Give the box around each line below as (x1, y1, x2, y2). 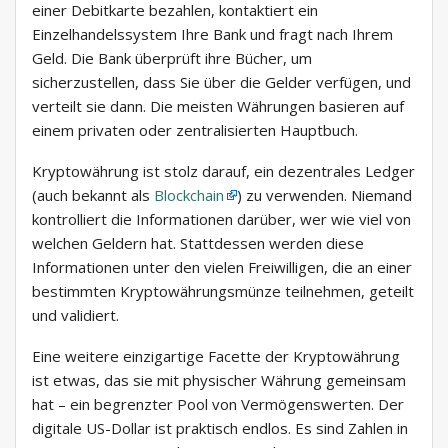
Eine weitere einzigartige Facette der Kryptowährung (32, 346, 400, 367)
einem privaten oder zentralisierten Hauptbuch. (32, 120, 358, 141)
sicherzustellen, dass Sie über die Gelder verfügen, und (32, 72, 411, 93)
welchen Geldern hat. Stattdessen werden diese (32, 233, 364, 254)
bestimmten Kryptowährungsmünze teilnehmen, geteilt (32, 281, 414, 302)
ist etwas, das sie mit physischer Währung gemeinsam (32, 370, 406, 391)
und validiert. (32, 305, 119, 326)
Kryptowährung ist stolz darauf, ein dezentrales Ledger (32, 161, 415, 182)
